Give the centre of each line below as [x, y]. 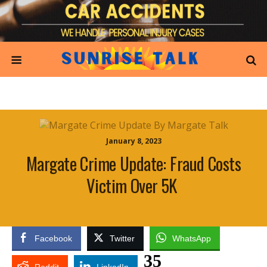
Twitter [122, 238]
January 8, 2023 [133, 141]
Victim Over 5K [133, 185]
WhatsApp [192, 238]
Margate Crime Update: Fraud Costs [133, 163]
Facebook [53, 238]
